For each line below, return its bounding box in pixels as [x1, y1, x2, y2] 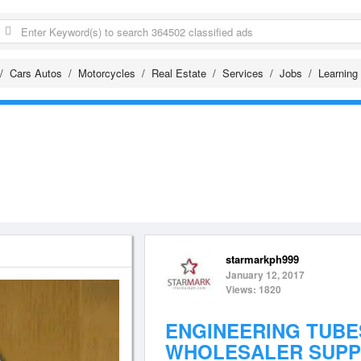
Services [222, 65, 263, 81]
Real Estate [151, 65, 206, 81]
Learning [318, 65, 358, 81]
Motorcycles [78, 65, 135, 81]
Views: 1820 [226, 282, 281, 297]
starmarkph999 [226, 251, 299, 267]
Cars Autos [10, 65, 62, 81]
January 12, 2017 [226, 268, 305, 282]
